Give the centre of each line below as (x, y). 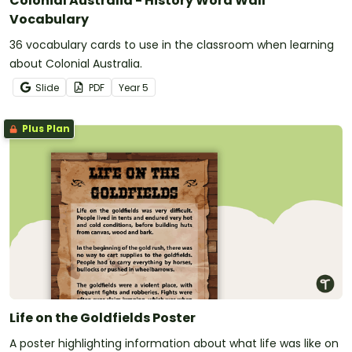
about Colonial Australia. (76, 63)
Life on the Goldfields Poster (103, 317)
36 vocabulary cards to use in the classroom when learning (172, 44)
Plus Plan (45, 128)
